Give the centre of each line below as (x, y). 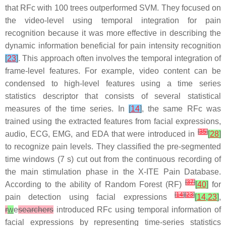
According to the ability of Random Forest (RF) (95, 184)
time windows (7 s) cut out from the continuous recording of (113, 159)
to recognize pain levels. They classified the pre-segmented (113, 147)
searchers (36, 210)
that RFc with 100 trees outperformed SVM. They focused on (113, 8)
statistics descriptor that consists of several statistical (113, 96)
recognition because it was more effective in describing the (113, 33)
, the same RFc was (181, 109)
